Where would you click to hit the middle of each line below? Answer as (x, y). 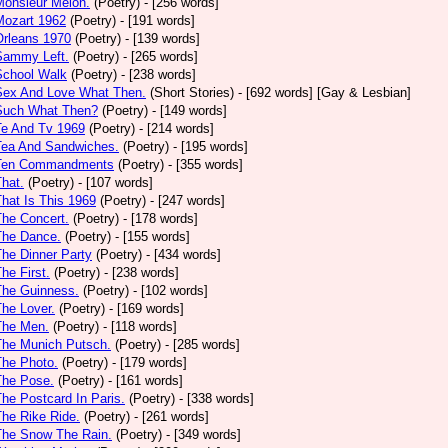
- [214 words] (176, 128)
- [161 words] (145, 380)
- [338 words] (216, 398)
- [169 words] (146, 308)
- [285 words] (202, 344)
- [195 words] (210, 146)
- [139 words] (162, 38)
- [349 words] (203, 434)
